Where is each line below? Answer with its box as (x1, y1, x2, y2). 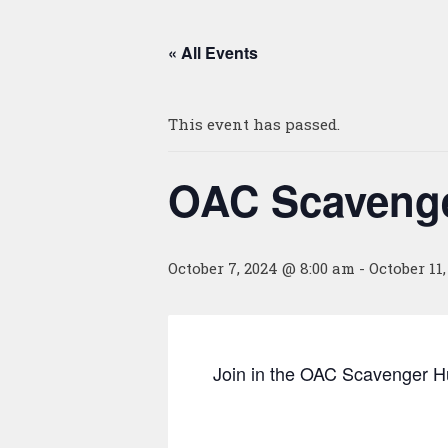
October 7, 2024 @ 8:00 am (168, 257, 355, 278)
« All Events (168, 40, 258, 64)
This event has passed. (168, 113, 340, 134)
